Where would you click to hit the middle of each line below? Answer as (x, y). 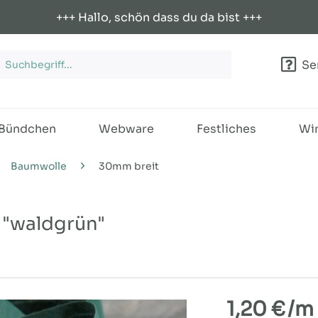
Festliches (226, 129)
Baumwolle (39, 166)
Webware (126, 129)
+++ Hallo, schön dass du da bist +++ (159, 17)
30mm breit (129, 166)
